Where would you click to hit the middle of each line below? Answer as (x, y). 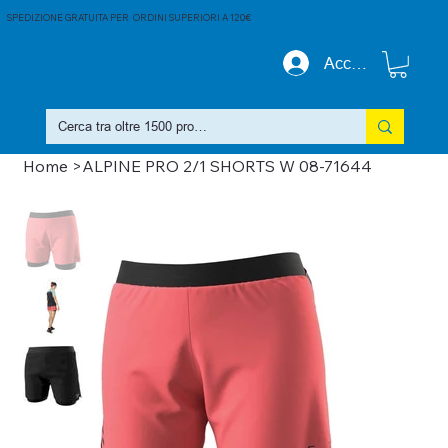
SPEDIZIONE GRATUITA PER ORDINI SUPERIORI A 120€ (129, 17)
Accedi (349, 63)
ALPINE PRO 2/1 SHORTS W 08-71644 (226, 166)
